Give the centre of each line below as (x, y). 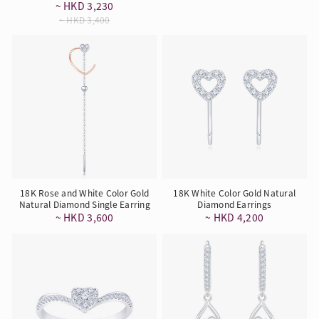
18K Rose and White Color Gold (85, 193)
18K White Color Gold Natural (235, 193)
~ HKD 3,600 (84, 218)
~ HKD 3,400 (84, 19)
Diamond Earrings (235, 204)
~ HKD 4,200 (235, 218)
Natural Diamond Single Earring (84, 204)
